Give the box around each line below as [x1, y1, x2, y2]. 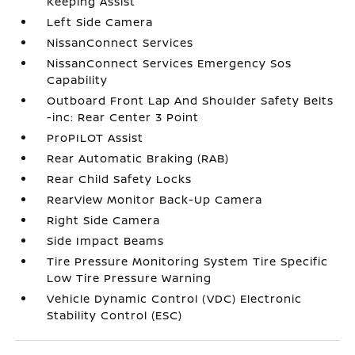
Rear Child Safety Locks [47, 171, 193, 186]
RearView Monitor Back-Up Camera [47, 192, 263, 207]
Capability [47, 72, 109, 87]
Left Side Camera [47, 14, 154, 29]
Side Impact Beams [47, 233, 165, 248]
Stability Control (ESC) [47, 307, 183, 323]
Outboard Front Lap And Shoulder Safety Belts [47, 93, 334, 108]
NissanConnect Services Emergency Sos [47, 55, 292, 71]
